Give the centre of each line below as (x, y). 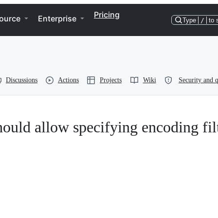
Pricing (107, 15)
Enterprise (57, 18)
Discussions (22, 80)
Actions (68, 80)
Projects (111, 80)
